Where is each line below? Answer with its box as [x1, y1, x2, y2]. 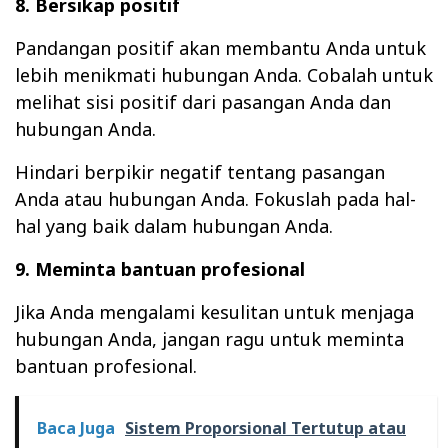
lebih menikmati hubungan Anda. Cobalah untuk [15, 62, 433, 87]
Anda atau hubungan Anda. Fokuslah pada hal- [15, 186, 416, 211]
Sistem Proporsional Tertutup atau [125, 416, 406, 439]
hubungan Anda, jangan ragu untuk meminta [15, 326, 404, 351]
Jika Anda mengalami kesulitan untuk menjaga [15, 299, 414, 324]
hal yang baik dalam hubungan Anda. [15, 213, 333, 238]
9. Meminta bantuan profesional [15, 256, 305, 281]
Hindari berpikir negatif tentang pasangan [15, 159, 385, 184]
